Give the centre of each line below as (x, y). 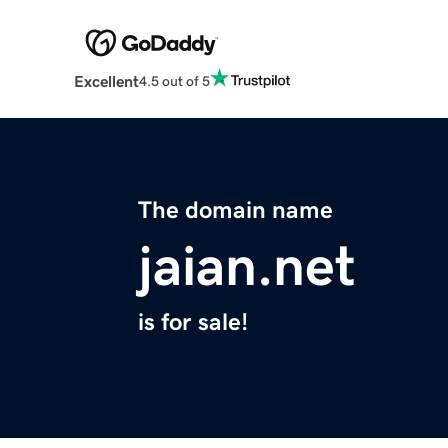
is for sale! (193, 322)
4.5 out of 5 (174, 80)
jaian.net (247, 266)
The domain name (235, 210)
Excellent (106, 81)
